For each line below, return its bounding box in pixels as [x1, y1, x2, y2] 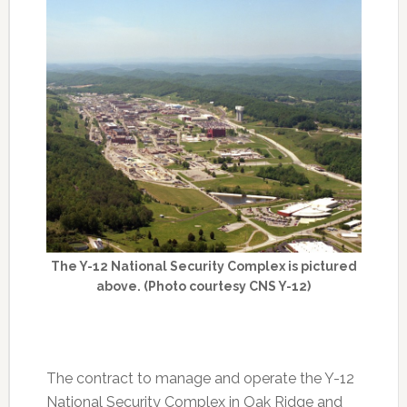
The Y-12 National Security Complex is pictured [50, 259, 357, 274]
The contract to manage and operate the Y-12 [45, 370, 354, 388]
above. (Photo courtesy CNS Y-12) [96, 279, 312, 294]
